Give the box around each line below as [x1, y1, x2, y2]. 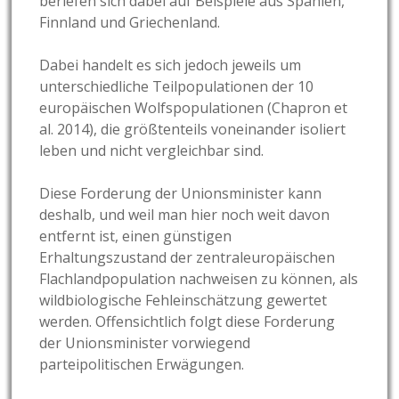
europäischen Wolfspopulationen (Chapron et [39, 98, 348, 118]
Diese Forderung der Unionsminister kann [39, 183, 322, 204]
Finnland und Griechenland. [39, 12, 221, 33]
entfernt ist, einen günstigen [39, 226, 232, 247]
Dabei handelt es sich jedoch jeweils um [39, 55, 302, 76]
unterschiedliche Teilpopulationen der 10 [39, 77, 314, 97]
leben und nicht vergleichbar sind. [39, 141, 265, 161]
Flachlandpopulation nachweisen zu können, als [39, 269, 359, 289]
